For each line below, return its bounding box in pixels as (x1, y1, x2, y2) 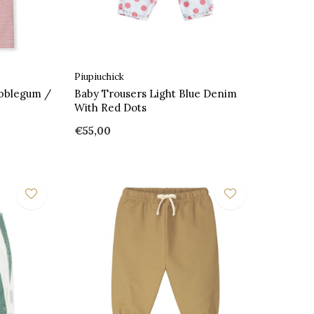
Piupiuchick (74, 70, 124, 83)
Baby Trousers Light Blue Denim (74, 86, 237, 100)
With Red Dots (74, 100, 146, 114)
